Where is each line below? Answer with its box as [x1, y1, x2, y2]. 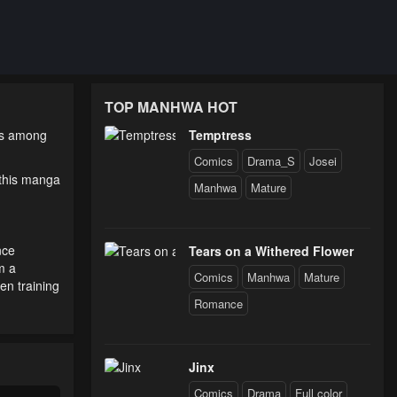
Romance [194, 295, 243, 312]
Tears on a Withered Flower [189, 242, 354, 260]
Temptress [189, 126, 252, 144]
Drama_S [247, 152, 295, 169]
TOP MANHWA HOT [105, 97, 237, 117]
